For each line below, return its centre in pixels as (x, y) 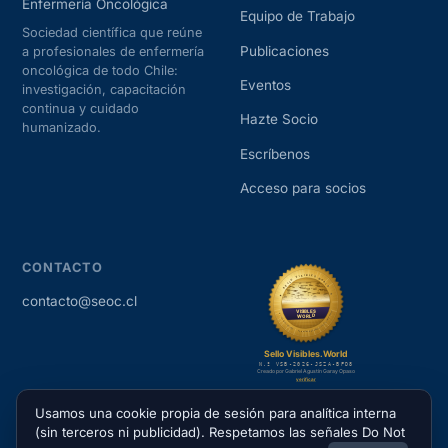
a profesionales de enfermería (113, 52)
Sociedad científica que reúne (112, 33)
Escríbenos (275, 153)
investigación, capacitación (104, 90)
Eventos (265, 84)
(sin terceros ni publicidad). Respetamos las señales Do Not (219, 432)
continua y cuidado (81, 109)
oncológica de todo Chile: (100, 71)
